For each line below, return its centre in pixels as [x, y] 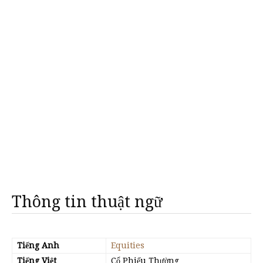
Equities [128, 245]
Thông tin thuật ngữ [87, 202]
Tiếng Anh [38, 245]
